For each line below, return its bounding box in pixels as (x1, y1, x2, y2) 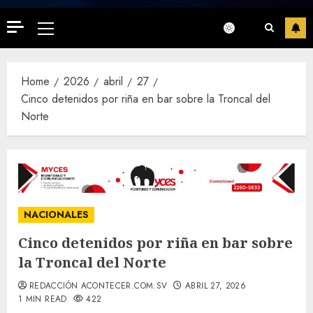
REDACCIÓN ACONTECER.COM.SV (29, 279, 168, 293)
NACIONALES (24, 208, 89, 222)
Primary (45, 22, 80, 38)
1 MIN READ (18, 293, 67, 306)
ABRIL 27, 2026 (185, 279, 247, 293)
